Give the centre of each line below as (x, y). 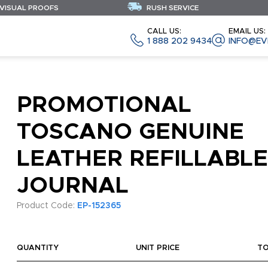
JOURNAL (72, 186)
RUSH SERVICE (172, 8)
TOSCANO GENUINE (130, 132)
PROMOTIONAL (104, 105)
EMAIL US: (247, 31)
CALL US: (164, 31)
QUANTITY (37, 248)
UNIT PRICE (158, 248)
